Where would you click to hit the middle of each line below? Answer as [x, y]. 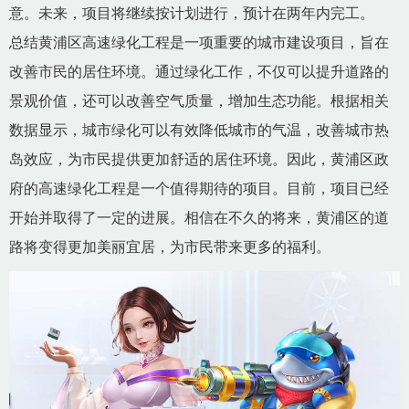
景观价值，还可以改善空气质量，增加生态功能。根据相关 [199, 100]
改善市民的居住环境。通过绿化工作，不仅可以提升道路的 [199, 71]
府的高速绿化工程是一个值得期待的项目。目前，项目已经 [199, 188]
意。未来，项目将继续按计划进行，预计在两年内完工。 [192, 13]
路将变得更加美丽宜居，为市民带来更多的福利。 [170, 246]
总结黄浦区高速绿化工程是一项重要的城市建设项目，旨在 [199, 42]
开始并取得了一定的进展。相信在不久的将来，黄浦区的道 [199, 217]
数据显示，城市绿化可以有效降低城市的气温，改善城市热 [199, 130]
